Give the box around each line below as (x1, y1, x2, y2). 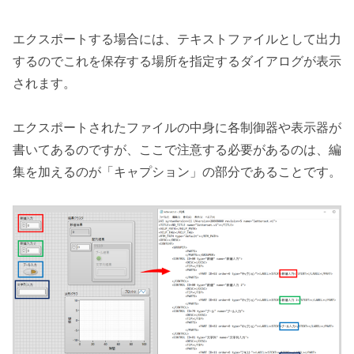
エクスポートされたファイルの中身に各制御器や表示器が (13, 119, 341, 136)
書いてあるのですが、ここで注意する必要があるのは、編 (13, 141, 341, 158)
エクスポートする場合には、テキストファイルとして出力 (13, 30, 341, 47)
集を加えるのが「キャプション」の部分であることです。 (13, 164, 341, 180)
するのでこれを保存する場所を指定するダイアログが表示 (13, 52, 341, 69)
